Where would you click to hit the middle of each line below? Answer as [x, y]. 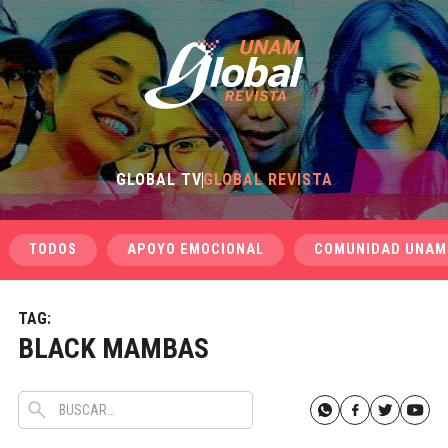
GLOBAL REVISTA [267, 179]
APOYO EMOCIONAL [195, 249]
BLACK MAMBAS [113, 348]
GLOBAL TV [158, 179]
